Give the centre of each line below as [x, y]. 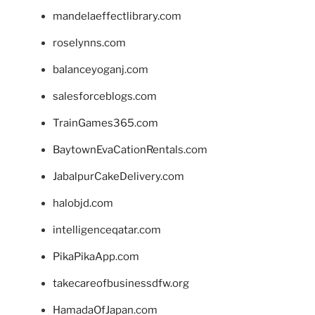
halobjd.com [83, 203]
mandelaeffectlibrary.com [117, 16]
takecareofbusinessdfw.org [121, 283]
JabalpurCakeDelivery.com [118, 176]
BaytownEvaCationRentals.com [130, 149]
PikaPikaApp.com [96, 256]
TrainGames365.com [105, 123]
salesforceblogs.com [105, 96]
